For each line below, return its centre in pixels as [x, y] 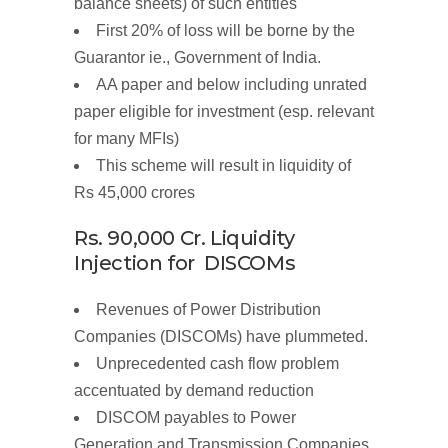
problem [310, 364]
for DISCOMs [231, 263]
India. [301, 58]
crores [173, 193]
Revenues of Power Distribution [208, 310]
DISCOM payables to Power [196, 418]
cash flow [245, 364]
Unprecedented [153, 364]
